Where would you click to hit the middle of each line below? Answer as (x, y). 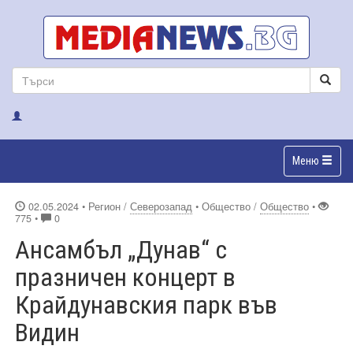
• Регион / (106, 206)
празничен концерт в (125, 277)
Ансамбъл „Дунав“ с (121, 249)
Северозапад (161, 206)
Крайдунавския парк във (146, 305)
